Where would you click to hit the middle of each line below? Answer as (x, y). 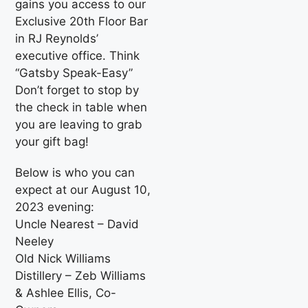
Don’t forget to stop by (77, 90)
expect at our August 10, (83, 189)
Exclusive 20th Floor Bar (82, 21)
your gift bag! (52, 141)
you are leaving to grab (79, 124)
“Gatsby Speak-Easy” (74, 73)
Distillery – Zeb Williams (81, 275)
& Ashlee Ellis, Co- (66, 293)
